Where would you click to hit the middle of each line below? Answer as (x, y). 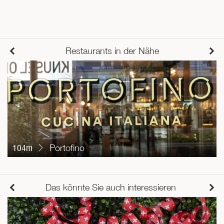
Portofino (66, 147)
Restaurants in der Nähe (112, 51)
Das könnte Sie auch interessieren (112, 187)
